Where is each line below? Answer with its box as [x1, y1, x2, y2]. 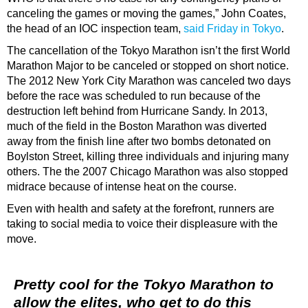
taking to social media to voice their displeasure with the [7, 218, 278, 230]
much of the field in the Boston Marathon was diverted [7, 120, 267, 133]
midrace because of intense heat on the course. [7, 181, 236, 193]
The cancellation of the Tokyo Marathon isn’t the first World [7, 45, 290, 57]
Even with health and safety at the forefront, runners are [7, 203, 274, 215]
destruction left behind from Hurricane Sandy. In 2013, [7, 105, 267, 118]
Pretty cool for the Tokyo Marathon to [14, 276, 274, 293]
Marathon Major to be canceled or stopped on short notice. [7, 60, 289, 72]
